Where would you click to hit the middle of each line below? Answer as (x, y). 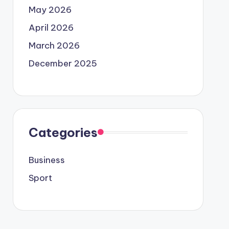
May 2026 (50, 9)
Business (47, 160)
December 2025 (63, 63)
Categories (63, 132)
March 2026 (54, 45)
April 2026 (51, 27)
